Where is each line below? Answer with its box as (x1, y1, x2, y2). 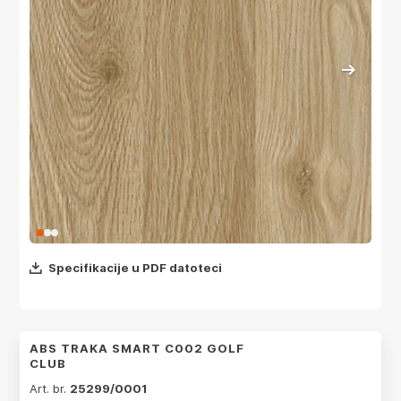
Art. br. (30, 381, 70, 396)
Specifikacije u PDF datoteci (48, 260, 222, 275)
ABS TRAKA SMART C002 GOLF (30, 341, 244, 355)
